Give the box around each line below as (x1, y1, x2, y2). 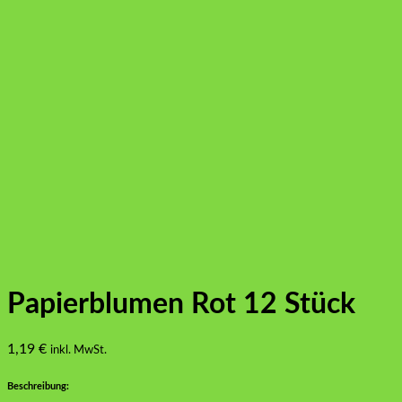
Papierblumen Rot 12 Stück (7, 290, 355, 319)
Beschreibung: (7, 380, 69, 391)
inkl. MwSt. (50, 343, 107, 356)
